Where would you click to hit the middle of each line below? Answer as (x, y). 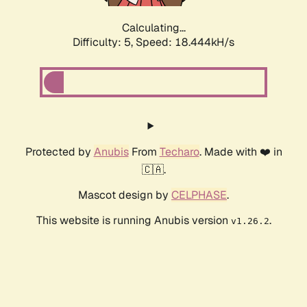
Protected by (59, 152)
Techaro (179, 152)
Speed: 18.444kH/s (185, 42)
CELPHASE (199, 195)
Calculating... (153, 28)
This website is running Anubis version (133, 221)
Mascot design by (125, 195)
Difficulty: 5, (104, 42)
